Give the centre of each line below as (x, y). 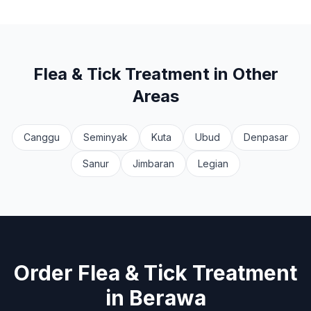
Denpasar (266, 137)
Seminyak (105, 137)
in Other (244, 74)
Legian (213, 163)
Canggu (41, 137)
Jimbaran (153, 163)
